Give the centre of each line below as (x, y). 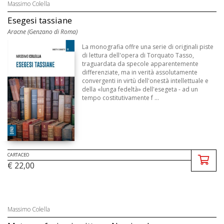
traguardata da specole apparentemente (140, 64)
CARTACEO (18, 155)
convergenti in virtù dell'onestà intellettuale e (145, 81)
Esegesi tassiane (40, 20)
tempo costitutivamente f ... (121, 98)
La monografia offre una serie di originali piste (148, 47)
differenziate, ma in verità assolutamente (140, 72)
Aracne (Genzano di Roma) (42, 32)
